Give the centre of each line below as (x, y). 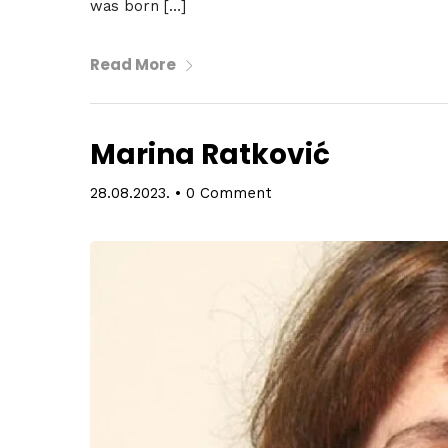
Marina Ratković (210, 155)
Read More (133, 65)
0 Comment (229, 193)
